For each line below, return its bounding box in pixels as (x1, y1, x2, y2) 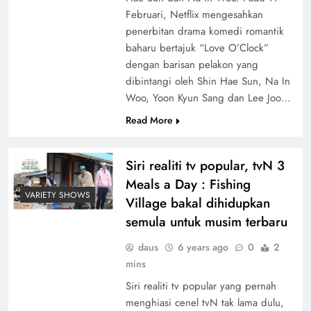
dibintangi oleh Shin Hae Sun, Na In (125, 73, 290, 89)
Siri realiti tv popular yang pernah (125, 278, 276, 294)
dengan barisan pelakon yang (125, 56, 258, 72)
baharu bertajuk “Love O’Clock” (125, 40, 269, 56)
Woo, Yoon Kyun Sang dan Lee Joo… (125, 90, 291, 106)
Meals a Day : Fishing (125, 174, 251, 194)
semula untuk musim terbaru (125, 212, 287, 231)
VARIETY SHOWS (25, 189, 90, 202)
